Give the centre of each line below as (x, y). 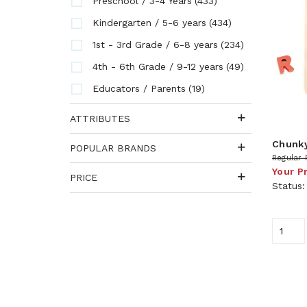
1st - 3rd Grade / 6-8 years (155, 45)
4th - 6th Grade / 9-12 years (158, 66)
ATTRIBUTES (100, 119)
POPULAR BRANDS (113, 148)
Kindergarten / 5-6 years (149, 23)
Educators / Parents (139, 88)
